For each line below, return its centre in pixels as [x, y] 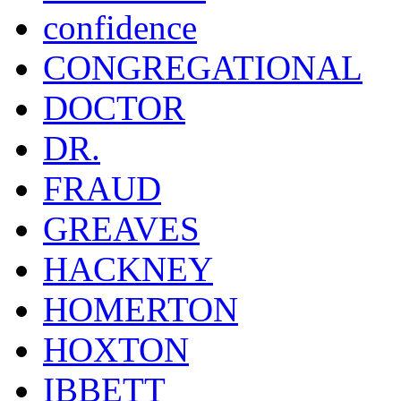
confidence [120, 28]
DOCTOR [114, 108]
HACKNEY [128, 269]
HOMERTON [141, 310]
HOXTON [116, 350]
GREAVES [121, 229]
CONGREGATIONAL [203, 68]
